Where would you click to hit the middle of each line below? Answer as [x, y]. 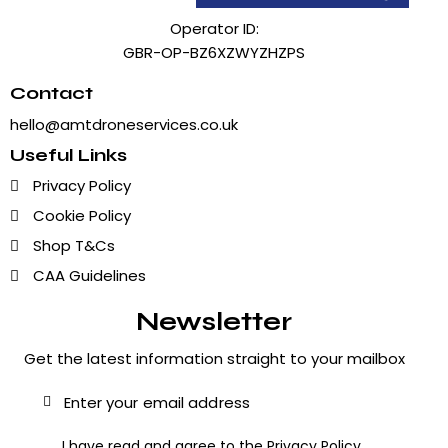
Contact [51, 93]
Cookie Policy [81, 215]
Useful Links [68, 154]
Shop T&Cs [73, 245]
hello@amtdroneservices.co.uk [124, 124]
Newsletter [214, 321]
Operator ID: [214, 29]
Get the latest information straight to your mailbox [214, 358]
